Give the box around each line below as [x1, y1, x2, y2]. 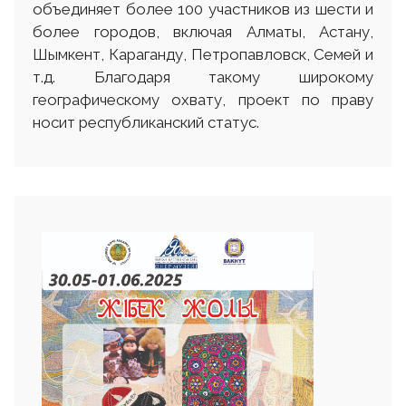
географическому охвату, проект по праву [33, 90, 373, 109]
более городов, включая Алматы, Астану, [33, 22, 373, 41]
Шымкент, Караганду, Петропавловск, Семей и [33, 44, 373, 63]
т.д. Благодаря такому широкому [33, 67, 373, 86]
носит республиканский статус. [33, 112, 259, 131]
